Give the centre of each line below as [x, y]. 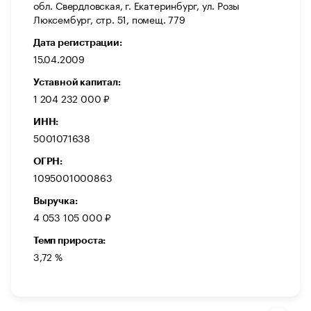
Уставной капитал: [77, 82]
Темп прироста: [70, 241]
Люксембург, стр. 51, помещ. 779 [109, 19]
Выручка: [56, 201]
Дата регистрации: [78, 43]
